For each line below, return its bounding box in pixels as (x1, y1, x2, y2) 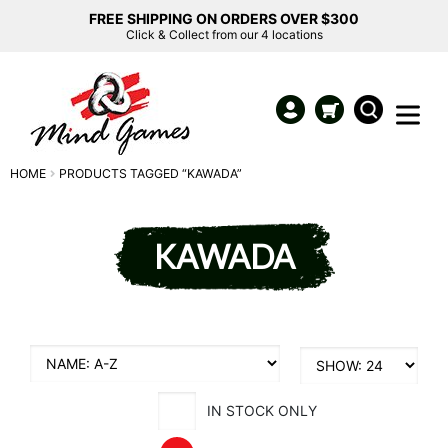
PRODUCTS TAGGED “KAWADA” (59, 166, 243, 181)
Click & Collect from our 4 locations (125, 27, 323, 42)
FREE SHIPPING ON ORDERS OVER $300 (89, 10, 359, 27)
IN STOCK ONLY (206, 402, 317, 419)
